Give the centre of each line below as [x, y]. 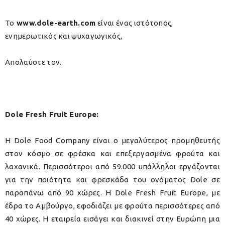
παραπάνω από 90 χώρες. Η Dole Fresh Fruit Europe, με [113, 193]
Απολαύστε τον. [33, 62]
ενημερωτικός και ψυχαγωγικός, [64, 36]
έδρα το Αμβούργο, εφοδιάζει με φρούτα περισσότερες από [113, 206]
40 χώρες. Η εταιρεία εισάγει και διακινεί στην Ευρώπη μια [113, 219]
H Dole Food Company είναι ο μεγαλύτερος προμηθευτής [113, 141]
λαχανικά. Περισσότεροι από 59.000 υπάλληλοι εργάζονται [113, 167]
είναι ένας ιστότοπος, [134, 23]
